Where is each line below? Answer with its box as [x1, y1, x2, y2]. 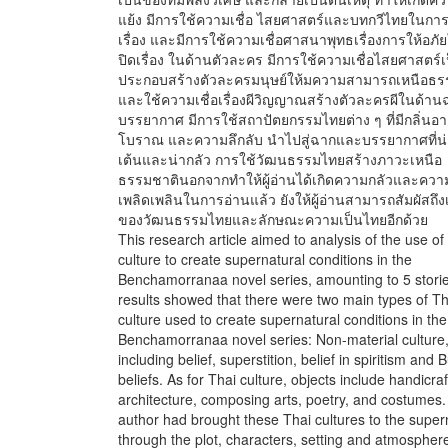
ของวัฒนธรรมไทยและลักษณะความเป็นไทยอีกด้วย [118, 209, 428, 229]
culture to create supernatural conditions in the [118, 249, 412, 269]
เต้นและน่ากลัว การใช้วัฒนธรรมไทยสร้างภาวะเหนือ [118, 149, 442, 169]
